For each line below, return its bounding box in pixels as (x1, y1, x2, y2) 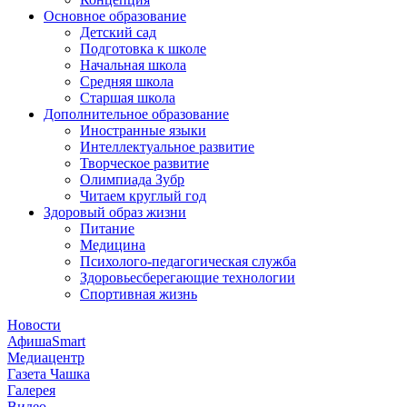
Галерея (7, 382, 55, 398)
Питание (80, 221, 134, 236)
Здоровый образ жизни (44, 204, 186, 220)
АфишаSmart (7, 333, 85, 349)
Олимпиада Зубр (80, 172, 184, 187)
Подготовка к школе (80, 41, 206, 56)
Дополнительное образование (44, 106, 229, 122)
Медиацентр (7, 350, 84, 365)
